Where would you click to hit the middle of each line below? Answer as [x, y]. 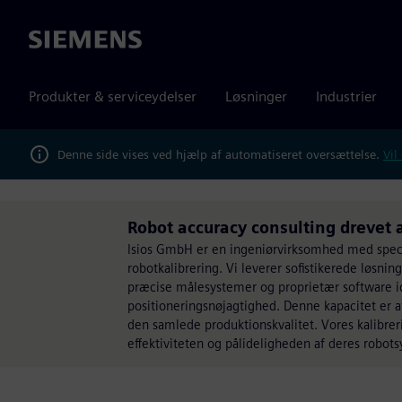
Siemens [55, 40]
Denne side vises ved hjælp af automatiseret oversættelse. [220, 154]
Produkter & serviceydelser [113, 96]
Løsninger [256, 96]
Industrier [346, 96]
